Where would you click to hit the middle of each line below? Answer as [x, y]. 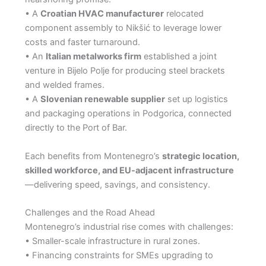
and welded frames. [64, 85]
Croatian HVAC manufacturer [102, 14]
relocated [183, 14]
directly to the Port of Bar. [76, 128]
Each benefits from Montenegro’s [93, 156]
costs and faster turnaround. [82, 42]
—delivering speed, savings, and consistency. [117, 184]
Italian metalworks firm [93, 57]
